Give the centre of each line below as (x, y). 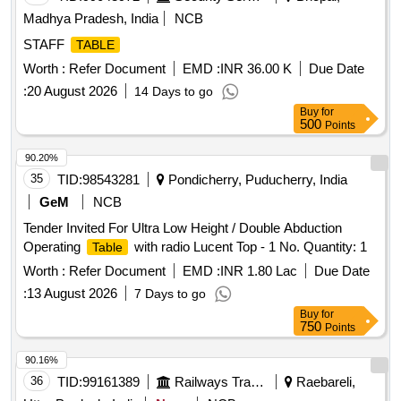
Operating (54, 247)
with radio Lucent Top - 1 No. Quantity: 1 (249, 247)
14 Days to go (174, 92)
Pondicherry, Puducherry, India (256, 180)
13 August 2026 (72, 294)
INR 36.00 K (256, 69)
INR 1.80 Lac (259, 271)
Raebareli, (324, 382)
